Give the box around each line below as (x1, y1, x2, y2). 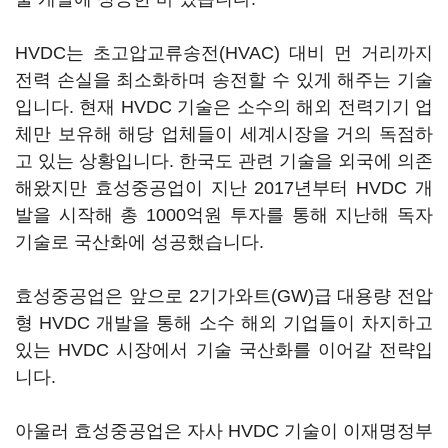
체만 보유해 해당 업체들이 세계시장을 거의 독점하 (15, 124, 433, 144)
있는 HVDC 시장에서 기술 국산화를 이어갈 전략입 (15, 340, 433, 360)
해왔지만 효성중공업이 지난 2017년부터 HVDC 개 (15, 178, 433, 198)
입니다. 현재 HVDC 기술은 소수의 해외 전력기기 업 (15, 97, 433, 117)
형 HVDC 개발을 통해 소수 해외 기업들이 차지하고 (15, 313, 433, 333)
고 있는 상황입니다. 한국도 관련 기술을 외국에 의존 (15, 151, 433, 171)
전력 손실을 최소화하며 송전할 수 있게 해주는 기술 (15, 70, 433, 90)
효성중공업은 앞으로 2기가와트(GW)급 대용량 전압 (15, 286, 433, 306)
